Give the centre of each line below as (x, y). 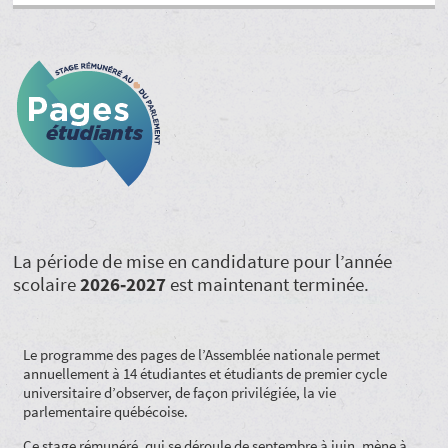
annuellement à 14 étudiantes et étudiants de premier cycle (205, 373)
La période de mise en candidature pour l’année (203, 261)
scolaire (47, 284)
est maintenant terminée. (268, 284)
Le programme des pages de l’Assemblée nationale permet (202, 354)
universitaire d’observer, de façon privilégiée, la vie (180, 392)
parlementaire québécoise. (106, 411)
